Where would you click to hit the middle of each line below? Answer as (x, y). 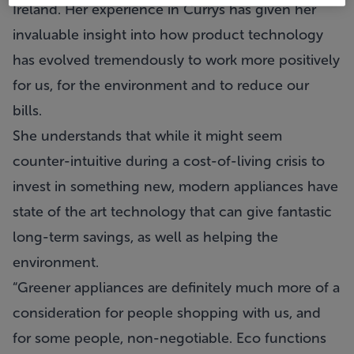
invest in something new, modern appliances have (175, 186)
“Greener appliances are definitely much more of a (176, 288)
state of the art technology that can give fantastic (172, 212)
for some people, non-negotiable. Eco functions (169, 338)
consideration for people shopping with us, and (167, 313)
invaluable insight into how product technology (168, 35)
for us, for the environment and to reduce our (161, 85)
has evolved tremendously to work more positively (176, 60)
